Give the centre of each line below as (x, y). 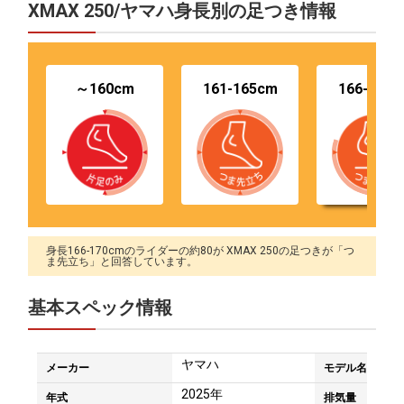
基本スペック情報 (100, 308)
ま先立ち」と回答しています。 (122, 262)
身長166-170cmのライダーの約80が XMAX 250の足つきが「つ (200, 251)
